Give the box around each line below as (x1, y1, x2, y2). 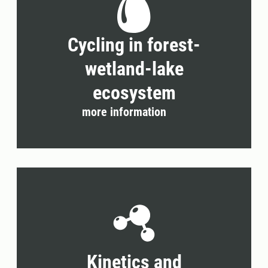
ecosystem (92, 81, 176, 104)
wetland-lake (84, 57, 184, 80)
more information (82, 104, 166, 119)
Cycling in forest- (68, 33, 200, 56)
